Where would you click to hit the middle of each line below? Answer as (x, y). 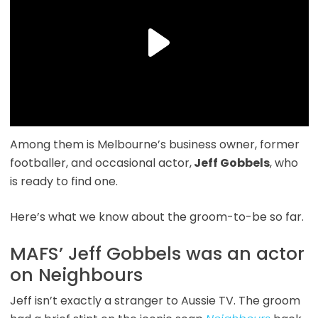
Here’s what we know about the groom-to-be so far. (157, 217)
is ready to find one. (64, 182)
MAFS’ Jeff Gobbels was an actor (157, 254)
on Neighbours (76, 275)
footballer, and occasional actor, (100, 163)
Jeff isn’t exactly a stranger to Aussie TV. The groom (155, 301)
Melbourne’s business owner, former (198, 145)
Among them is (53, 145)
